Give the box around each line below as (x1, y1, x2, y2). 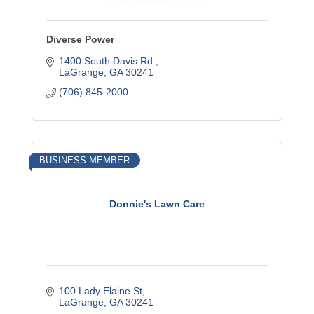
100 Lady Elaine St (58, 285, 142, 296)
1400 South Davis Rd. (58, 55, 156, 67)
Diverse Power (46, 34, 114, 45)
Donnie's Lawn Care (109, 198, 205, 210)
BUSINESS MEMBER (39, 155, 130, 165)
